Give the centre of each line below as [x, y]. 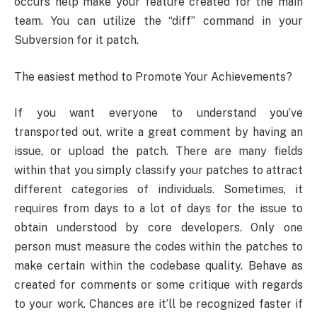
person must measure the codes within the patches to [158, 247]
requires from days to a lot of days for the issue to [158, 209]
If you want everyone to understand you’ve [158, 113]
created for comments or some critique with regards [158, 285]
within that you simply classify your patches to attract [158, 171]
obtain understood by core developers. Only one [158, 228]
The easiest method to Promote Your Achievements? [153, 76]
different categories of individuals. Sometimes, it [158, 190]
